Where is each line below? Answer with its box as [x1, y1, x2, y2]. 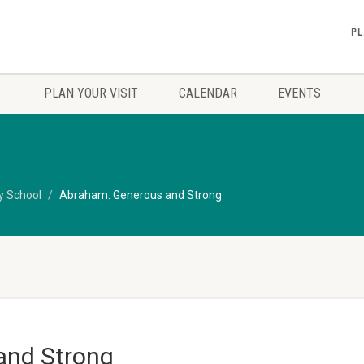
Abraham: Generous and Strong [59, 188, 222, 201]
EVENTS [277, 85, 321, 101]
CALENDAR [178, 85, 237, 101]
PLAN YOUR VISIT [43, 85, 138, 101]
